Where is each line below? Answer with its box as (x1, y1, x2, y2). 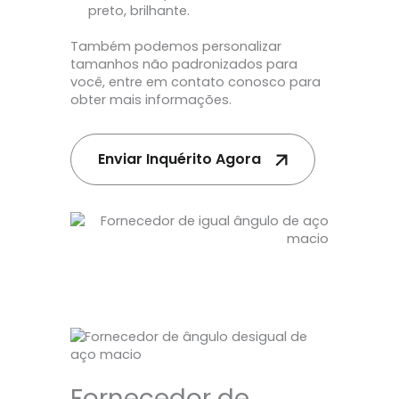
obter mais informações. (70, 91, 232, 110)
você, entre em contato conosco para (70, 73, 321, 92)
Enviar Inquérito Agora (98, 148, 261, 169)
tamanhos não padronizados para (70, 55, 297, 74)
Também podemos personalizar (70, 37, 281, 56)
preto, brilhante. (88, 2, 190, 20)
